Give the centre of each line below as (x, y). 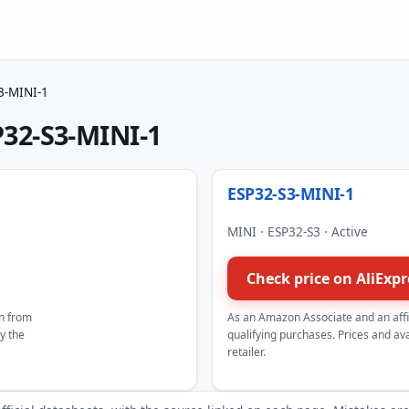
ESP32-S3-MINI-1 (291, 193)
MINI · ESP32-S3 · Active (298, 231)
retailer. (246, 352)
